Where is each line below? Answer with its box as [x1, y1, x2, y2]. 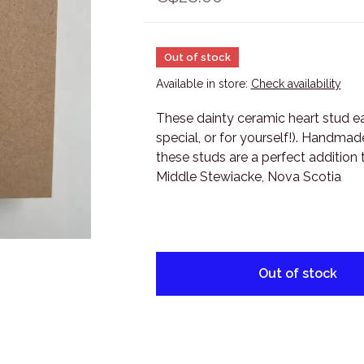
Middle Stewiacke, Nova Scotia [155, 169, 341, 184]
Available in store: [155, 77, 251, 90]
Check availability [250, 77, 341, 90]
